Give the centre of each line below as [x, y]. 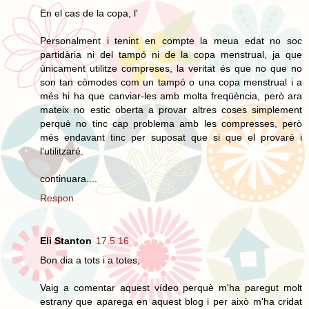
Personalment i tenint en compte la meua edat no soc [171, 40]
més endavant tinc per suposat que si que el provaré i [171, 137]
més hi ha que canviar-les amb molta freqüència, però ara [171, 96]
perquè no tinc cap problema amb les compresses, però [171, 123]
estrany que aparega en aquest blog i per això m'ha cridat [171, 301]
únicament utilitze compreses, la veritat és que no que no [171, 68]
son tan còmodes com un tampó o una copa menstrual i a [171, 82]
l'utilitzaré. [62, 151]
